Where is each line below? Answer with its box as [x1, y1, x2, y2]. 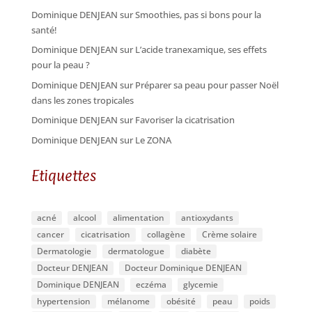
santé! [31, 23, 57, 36]
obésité [166, 295, 196, 307]
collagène [146, 228, 185, 240]
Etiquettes [31, 166, 96, 185]
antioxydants [180, 211, 233, 224]
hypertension [36, 295, 91, 307]
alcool [72, 211, 96, 224]
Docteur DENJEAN [36, 261, 108, 274]
